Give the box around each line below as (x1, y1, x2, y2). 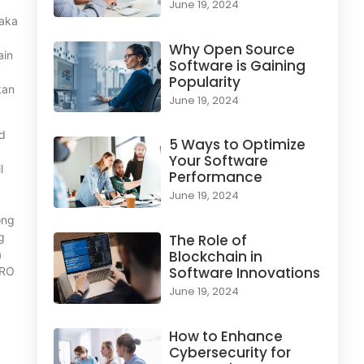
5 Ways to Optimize (168, 135, 305, 155)
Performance (168, 167, 262, 188)
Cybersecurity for (168, 342, 291, 362)
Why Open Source (168, 39, 295, 59)
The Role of (168, 230, 247, 250)
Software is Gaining (168, 55, 305, 76)
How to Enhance (168, 326, 283, 346)
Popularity (168, 71, 240, 92)
